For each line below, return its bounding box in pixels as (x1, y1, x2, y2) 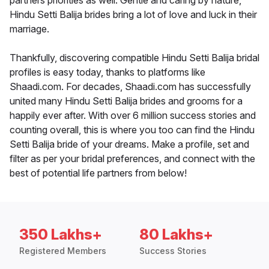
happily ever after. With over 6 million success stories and (10, 109, 256, 122)
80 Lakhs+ (139, 226, 213, 244)
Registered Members (19, 246, 106, 256)
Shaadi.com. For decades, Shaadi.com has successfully (10, 80, 251, 93)
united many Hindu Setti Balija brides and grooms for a (10, 95, 243, 107)
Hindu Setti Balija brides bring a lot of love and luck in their (10, 8, 257, 21)
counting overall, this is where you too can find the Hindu (10, 124, 255, 136)
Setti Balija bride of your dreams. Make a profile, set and (10, 138, 249, 151)
